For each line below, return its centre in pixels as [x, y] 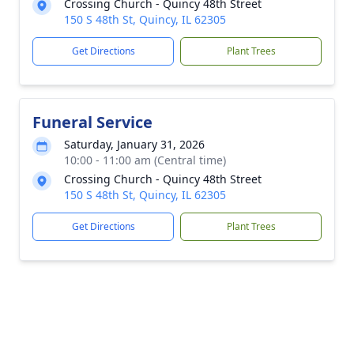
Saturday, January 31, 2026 [134, 144]
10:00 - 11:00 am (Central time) [145, 160]
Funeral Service [92, 122]
